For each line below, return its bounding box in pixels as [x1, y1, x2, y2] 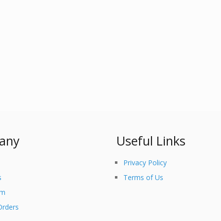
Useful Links [116, 132, 185, 149]
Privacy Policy [123, 158, 167, 167]
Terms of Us [123, 173, 164, 182]
